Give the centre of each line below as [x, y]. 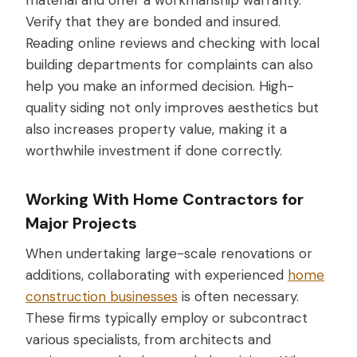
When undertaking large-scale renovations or [169, 254]
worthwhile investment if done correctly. [154, 151]
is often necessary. [238, 297]
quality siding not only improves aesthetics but [172, 108]
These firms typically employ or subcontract [167, 318]
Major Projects [81, 224]
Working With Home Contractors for [165, 200]
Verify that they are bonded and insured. [153, 22]
